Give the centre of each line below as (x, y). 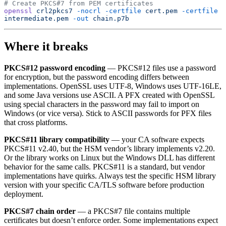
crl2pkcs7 (52, 11)
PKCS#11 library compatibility (57, 139)
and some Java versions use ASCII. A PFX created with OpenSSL (109, 95)
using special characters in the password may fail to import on (102, 104)
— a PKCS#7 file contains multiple (133, 211)
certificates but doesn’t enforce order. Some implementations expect (111, 220)
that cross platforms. (36, 122)
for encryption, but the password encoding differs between (97, 77)
